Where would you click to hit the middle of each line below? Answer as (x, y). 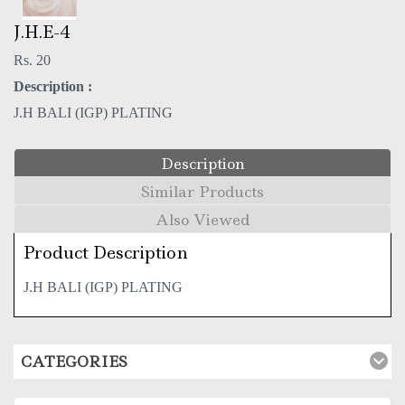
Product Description (106, 253)
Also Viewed (202, 220)
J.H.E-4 (42, 32)
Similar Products (202, 192)
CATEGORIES (74, 362)
